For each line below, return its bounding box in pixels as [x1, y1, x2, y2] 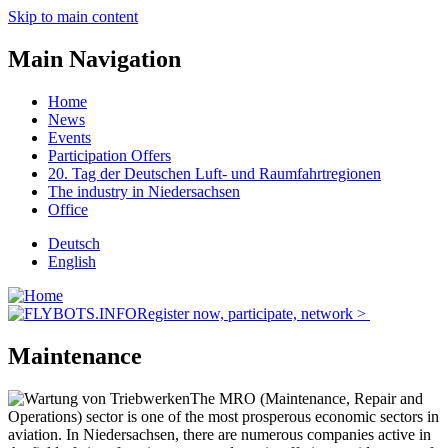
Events [48, 128, 91, 146]
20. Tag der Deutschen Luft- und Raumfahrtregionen [48, 164, 381, 182]
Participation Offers [48, 146, 171, 164]
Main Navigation [8, 45, 181, 72]
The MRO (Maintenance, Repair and [190, 389, 423, 407]
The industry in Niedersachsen [48, 182, 240, 200]
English [48, 252, 96, 270]
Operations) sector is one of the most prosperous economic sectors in [8, 407, 439, 425]
